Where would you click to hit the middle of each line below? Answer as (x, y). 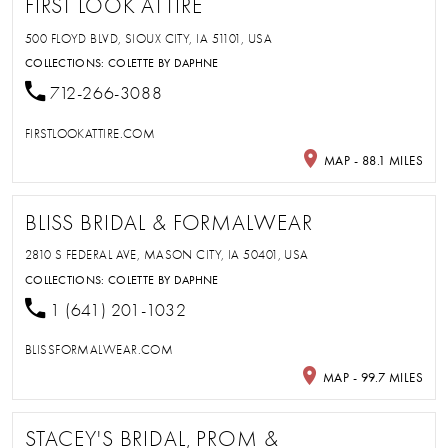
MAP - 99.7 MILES (371, 377)
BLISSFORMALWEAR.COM (99, 350)
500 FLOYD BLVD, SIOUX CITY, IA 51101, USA (148, 38)
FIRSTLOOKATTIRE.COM (90, 133)
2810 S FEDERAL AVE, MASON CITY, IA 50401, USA (166, 255)
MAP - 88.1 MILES (372, 161)
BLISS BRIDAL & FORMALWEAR (168, 222)
